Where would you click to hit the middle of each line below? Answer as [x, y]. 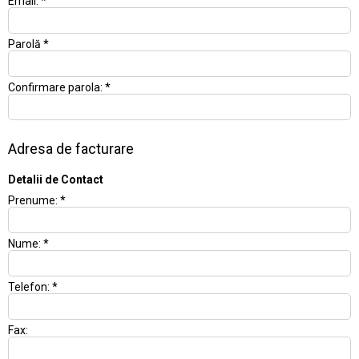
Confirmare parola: [56, 87]
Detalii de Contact [56, 179]
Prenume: [34, 200]
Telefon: [30, 287]
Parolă [26, 44]
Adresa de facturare [71, 149]
